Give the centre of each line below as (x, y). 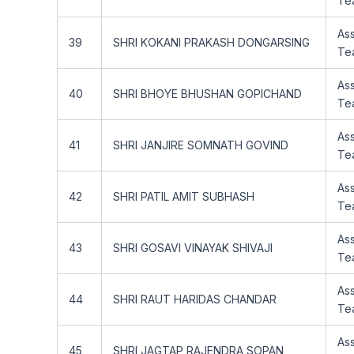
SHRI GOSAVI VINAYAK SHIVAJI (193, 248)
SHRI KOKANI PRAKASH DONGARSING (211, 42)
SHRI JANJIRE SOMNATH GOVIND (201, 145)
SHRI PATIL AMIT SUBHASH (184, 196)
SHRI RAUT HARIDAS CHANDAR (195, 299)
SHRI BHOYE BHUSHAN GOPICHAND (207, 94)
